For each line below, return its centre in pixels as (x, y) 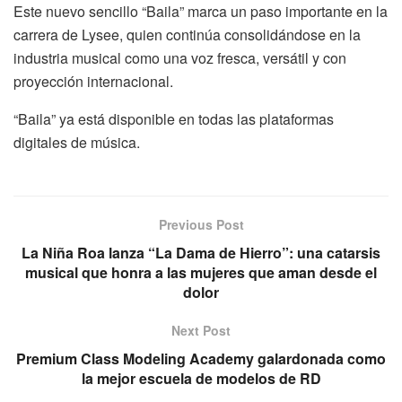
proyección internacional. (93, 81)
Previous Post (201, 224)
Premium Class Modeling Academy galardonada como (201, 358)
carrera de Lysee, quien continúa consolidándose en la (187, 34)
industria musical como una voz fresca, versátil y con (180, 57)
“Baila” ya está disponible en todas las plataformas (174, 118)
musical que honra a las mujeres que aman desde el (201, 272)
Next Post (201, 330)
